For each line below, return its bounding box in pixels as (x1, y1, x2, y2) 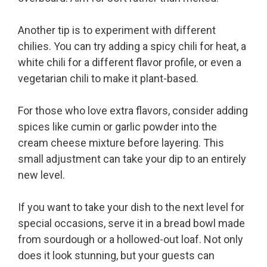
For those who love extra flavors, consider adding (18, 104, 248, 117)
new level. (18, 169, 65, 182)
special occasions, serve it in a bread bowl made (18, 217, 245, 230)
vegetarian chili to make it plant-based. (18, 72, 198, 85)
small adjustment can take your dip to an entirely (18, 153, 246, 166)
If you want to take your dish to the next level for (18, 201, 244, 214)
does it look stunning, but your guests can (18, 249, 215, 262)
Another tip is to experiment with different (18, 24, 216, 37)
